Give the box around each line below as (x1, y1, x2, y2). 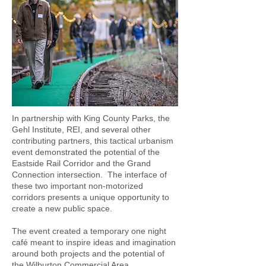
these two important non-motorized (12, 181, 143, 191)
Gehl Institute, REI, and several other (12, 125, 151, 134)
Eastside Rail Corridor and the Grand (12, 159, 151, 168)
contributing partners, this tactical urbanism (12, 136, 173, 145)
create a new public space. (12, 204, 112, 213)
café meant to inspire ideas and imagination (12, 237, 176, 247)
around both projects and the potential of (12, 249, 164, 258)
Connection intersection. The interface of (12, 170, 167, 179)
